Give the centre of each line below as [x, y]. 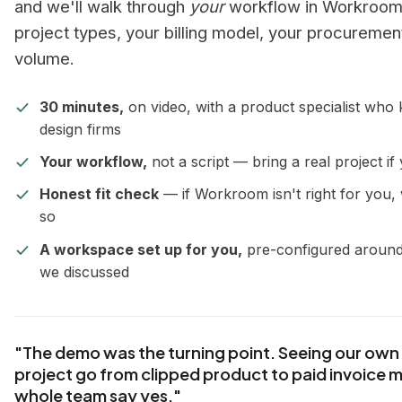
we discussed [84, 271]
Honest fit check [99, 194]
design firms [80, 129]
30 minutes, [82, 106]
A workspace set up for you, [141, 249]
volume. [44, 58]
